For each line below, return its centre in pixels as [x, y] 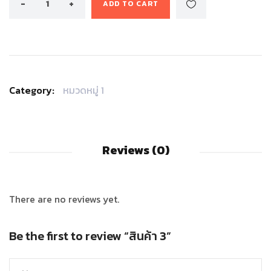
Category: [32, 90]
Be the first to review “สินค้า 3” [90, 236]
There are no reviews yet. [64, 199]
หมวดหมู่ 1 [83, 90]
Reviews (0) [135, 150]
